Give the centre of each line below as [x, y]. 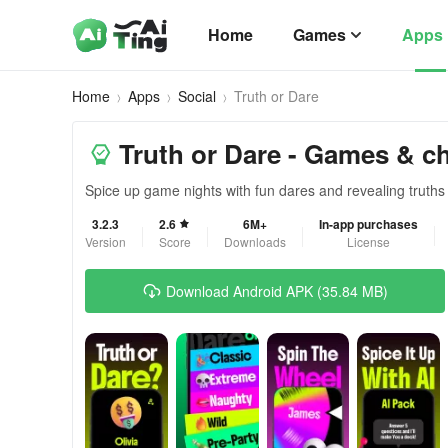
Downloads [255, 241]
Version [105, 241]
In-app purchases [368, 224]
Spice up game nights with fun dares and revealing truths [265, 190]
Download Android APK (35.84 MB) [277, 291]
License [368, 241]
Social [197, 96]
